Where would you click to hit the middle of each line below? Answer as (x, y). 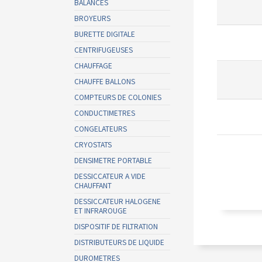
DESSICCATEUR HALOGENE (118, 201)
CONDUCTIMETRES (105, 113)
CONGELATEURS (101, 128)
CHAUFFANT (93, 185)
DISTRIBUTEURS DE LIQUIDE (119, 242)
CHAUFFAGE (93, 65)
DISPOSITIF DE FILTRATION (116, 226)
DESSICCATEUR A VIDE (110, 176)
